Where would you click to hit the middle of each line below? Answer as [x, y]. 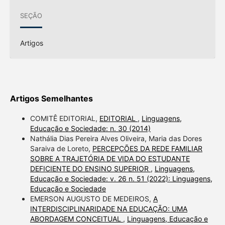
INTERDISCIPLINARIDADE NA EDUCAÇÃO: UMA [108, 208]
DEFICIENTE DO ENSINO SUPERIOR [90, 168]
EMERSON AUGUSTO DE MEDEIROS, [91, 198]
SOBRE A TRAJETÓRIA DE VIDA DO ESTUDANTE [110, 158]
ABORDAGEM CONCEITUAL [76, 218]
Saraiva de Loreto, [61, 148]
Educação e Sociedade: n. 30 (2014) [90, 128]
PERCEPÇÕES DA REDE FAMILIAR [147, 148]
